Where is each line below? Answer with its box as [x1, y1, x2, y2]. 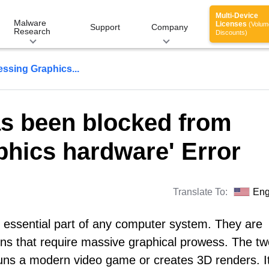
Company [151, 22, 188, 32]
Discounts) [216, 29, 247, 36]
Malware [14, 18, 46, 28]
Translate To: [173, 187, 230, 197]
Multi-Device [216, 11, 258, 20]
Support [90, 22, 120, 32]
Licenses [216, 20, 249, 28]
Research [14, 26, 50, 36]
